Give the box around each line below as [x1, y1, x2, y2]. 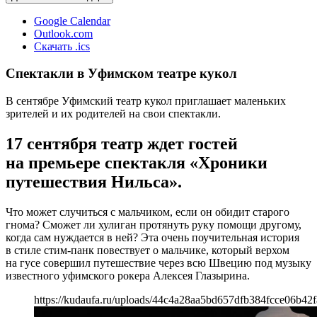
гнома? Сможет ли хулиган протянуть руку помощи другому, [6, 218, 301, 231]
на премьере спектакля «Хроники [6, 153, 267, 172]
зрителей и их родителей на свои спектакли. [6, 107, 221, 120]
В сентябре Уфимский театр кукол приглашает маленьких [6, 94, 286, 107]
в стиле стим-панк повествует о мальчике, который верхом [6, 243, 289, 256]
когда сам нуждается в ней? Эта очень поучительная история [6, 231, 299, 243]
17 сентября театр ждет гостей [6, 134, 238, 153]
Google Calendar [34, 14, 110, 27]
